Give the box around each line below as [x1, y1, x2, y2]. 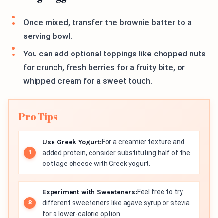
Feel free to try [137, 188, 183, 196]
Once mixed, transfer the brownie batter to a [23, 18, 192, 28]
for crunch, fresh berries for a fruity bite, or [23, 62, 185, 73]
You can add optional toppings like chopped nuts [23, 49, 206, 59]
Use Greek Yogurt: [42, 138, 102, 146]
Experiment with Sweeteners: [42, 188, 137, 197]
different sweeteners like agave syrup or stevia [42, 199, 190, 207]
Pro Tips [18, 110, 57, 124]
